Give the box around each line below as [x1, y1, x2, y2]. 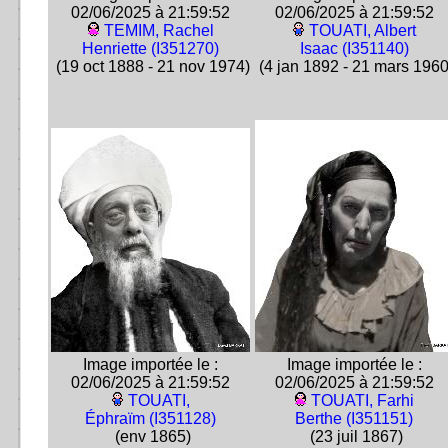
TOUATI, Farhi [310, 392, 414, 409]
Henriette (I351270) [82, 40, 219, 57]
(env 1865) [110, 428, 191, 445]
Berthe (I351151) [295, 410, 413, 427]
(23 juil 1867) [305, 428, 403, 445]
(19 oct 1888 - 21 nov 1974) [51, 58, 250, 75]
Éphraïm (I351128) [85, 410, 216, 427]
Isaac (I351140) [299, 40, 409, 57]
